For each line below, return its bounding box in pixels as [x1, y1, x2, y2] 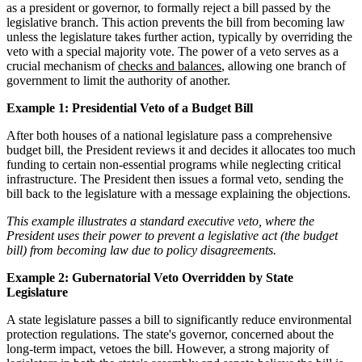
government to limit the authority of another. [6, 73, 230, 87]
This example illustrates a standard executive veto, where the [6, 213, 314, 228]
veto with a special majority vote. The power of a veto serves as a [6, 44, 339, 58]
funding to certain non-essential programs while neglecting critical [6, 157, 341, 171]
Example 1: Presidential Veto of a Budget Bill [6, 100, 253, 115]
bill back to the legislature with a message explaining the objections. [6, 186, 351, 200]
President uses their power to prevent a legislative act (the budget [6, 228, 338, 242]
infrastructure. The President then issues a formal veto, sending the [6, 171, 343, 186]
